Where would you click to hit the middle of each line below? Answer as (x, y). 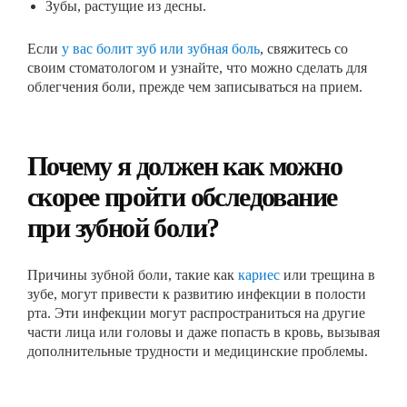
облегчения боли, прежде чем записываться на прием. (195, 87)
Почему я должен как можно (184, 166)
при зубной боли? (123, 228)
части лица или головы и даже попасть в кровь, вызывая (203, 332)
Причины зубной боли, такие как (133, 275)
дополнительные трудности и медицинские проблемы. (198, 351)
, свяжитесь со (304, 49)
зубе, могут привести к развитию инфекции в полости (197, 294)
